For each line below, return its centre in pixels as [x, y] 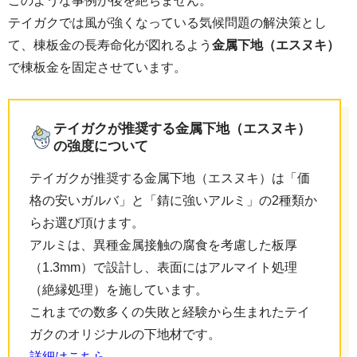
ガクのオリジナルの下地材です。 [125, 334]
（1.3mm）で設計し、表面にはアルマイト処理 [163, 267]
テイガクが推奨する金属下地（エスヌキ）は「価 [170, 178]
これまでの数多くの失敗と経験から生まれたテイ [170, 312]
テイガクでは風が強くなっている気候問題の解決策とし [167, 22]
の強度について [101, 146]
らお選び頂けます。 [87, 222]
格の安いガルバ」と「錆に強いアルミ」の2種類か [173, 200]
